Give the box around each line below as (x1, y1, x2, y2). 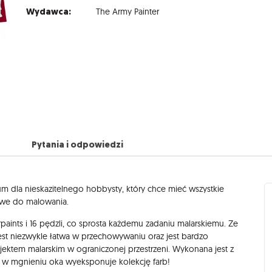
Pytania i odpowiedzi (31, 138, 123, 151)
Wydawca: (26, 5, 72, 18)
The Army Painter (96, 5, 160, 17)
